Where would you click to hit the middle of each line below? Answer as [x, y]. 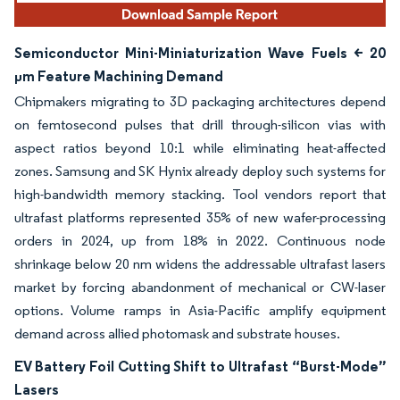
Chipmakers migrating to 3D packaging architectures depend [200, 102]
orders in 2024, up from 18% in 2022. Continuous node [200, 241]
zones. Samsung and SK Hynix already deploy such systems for [200, 171]
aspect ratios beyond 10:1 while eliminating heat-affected [200, 148]
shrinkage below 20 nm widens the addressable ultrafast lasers [200, 264]
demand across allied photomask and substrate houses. [177, 334]
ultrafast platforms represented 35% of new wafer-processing [200, 218]
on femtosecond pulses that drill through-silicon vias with [200, 125]
